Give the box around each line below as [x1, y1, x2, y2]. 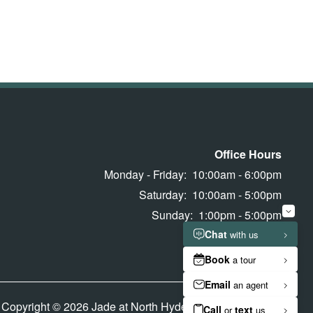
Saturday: [139, 187, 187, 203]
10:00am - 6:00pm [192, 166, 282, 183]
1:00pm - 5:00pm [198, 207, 282, 224]
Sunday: [152, 207, 193, 224]
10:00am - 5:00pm [192, 187, 282, 203]
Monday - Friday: [104, 166, 187, 183]
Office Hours [214, 146, 282, 163]
